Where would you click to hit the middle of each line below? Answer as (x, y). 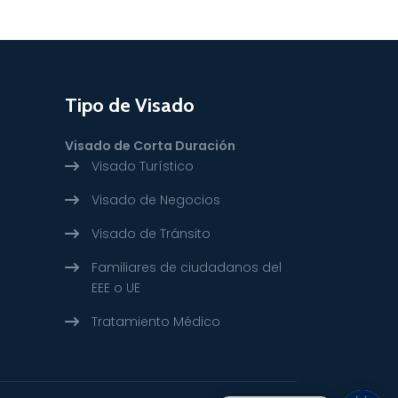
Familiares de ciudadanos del (187, 267)
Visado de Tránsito (151, 233)
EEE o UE (116, 287)
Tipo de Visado (130, 105)
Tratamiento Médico (156, 321)
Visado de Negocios (156, 199)
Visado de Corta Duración (150, 145)
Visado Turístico (143, 166)
